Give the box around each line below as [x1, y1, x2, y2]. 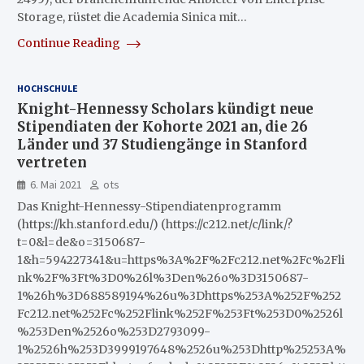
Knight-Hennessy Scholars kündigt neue [16, 100, 314, 118]
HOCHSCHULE [16, 82, 78, 94]
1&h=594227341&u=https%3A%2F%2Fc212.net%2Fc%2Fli [16, 253, 344, 267]
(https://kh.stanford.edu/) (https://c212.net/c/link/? [16, 217, 292, 232]
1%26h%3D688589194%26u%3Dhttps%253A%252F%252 [16, 288, 341, 303]
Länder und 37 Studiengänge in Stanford [16, 136, 307, 154]
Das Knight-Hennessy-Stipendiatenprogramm [16, 199, 281, 214]
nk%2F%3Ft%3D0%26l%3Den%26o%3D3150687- [16, 271, 309, 285]
